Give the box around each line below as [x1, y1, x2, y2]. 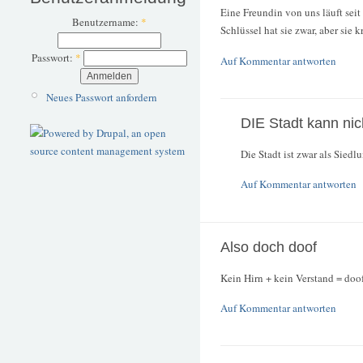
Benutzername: [71, 15, 141, 30]
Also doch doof [220, 239, 317, 256]
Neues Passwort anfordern [45, 89, 157, 105]
